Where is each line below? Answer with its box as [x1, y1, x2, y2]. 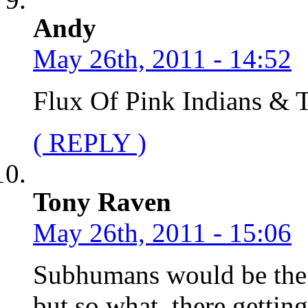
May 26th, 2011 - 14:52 [33, 43, 291, 74]
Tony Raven [33, 186, 171, 217]
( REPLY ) [33, 127, 146, 157]
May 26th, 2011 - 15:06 [33, 217, 291, 247]
